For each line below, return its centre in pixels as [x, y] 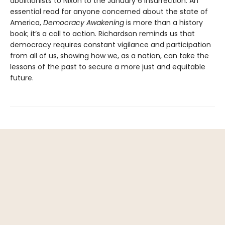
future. [22, 78]
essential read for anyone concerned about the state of [109, 12]
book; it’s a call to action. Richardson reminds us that [102, 34]
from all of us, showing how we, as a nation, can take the [109, 56]
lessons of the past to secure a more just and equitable [108, 67]
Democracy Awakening [84, 23]
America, [27, 23]
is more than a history [163, 23]
